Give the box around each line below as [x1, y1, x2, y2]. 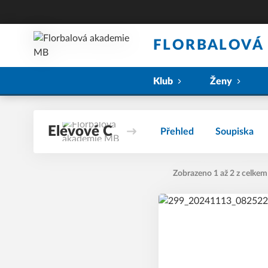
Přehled [160, 127, 194, 136]
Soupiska [215, 127, 254, 136]
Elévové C [48, 124, 112, 139]
